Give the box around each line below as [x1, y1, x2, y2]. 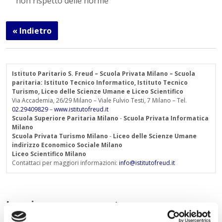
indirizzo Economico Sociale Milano [12, 141, 122, 150]
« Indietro [12, 25, 52, 37]
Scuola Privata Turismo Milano [12, 132, 108, 141]
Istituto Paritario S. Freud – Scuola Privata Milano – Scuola [12, 69, 195, 78]
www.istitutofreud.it [54, 105, 109, 114]
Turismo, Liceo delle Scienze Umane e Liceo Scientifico [12, 87, 183, 96]
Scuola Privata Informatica [123, 114, 209, 123]
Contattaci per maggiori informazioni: [12, 159, 119, 167]
